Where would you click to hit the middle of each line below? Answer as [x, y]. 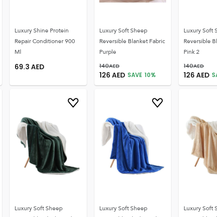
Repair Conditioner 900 [45, 41]
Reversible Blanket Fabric [132, 41]
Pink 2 [192, 52]
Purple [108, 52]
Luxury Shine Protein [41, 31]
